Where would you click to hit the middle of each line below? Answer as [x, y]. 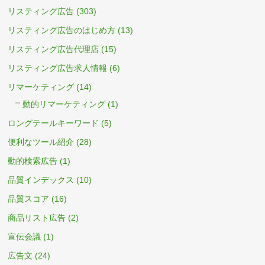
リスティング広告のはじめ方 [62, 30]
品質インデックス [41, 180]
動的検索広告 [33, 161]
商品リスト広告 [37, 218]
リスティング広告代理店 [54, 49]
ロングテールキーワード [54, 123]
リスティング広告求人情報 [58, 68]
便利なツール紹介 [41, 142]
